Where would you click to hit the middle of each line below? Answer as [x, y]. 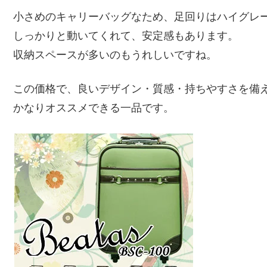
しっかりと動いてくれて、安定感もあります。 [126, 35]
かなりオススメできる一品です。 [94, 108]
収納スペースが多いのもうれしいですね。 [115, 55]
